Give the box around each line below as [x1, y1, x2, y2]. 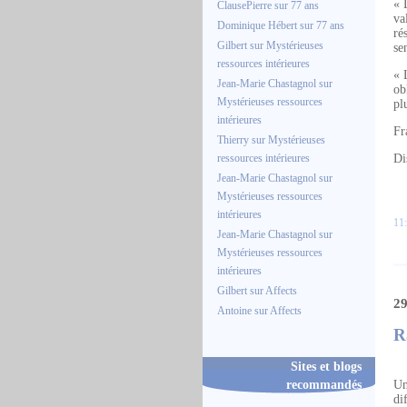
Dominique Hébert [217, 19, 297, 32]
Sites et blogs [291, 359, 362, 373]
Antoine [217, 304, 252, 317]
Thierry [217, 134, 249, 146]
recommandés [286, 377, 362, 392]
